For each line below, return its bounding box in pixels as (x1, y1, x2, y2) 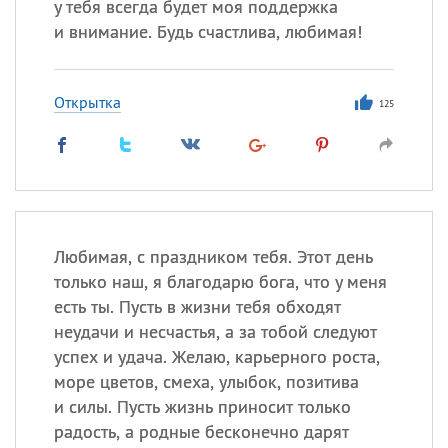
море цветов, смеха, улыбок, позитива (53, 370, 359, 393)
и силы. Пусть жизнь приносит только (53, 395, 351, 418)
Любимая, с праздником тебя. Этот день (53, 245, 373, 268)
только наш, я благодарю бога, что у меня (53, 270, 387, 293)
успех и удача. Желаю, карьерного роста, (53, 345, 380, 368)
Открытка (53, 92, 121, 112)
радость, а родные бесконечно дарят (53, 420, 349, 443)
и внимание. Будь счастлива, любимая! (53, 20, 362, 43)
